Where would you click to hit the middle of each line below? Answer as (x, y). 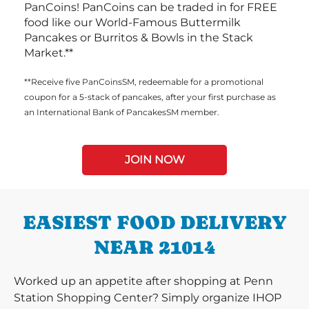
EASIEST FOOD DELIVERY (154, 222)
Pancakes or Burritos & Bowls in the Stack (139, 38)
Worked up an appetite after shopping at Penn (143, 281)
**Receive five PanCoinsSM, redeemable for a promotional (144, 82)
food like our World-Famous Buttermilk (132, 22)
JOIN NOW (154, 160)
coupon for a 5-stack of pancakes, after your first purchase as (150, 97)
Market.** (49, 53)
